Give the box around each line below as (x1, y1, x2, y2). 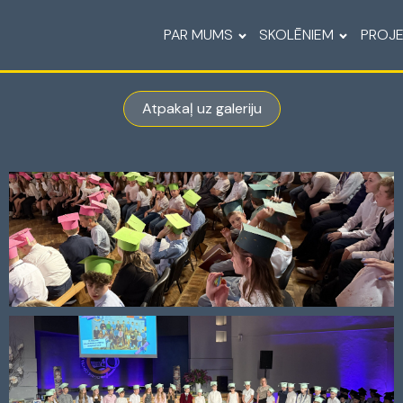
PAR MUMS (163, 25, 233, 44)
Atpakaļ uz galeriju (141, 99, 262, 118)
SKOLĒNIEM (259, 25, 335, 44)
